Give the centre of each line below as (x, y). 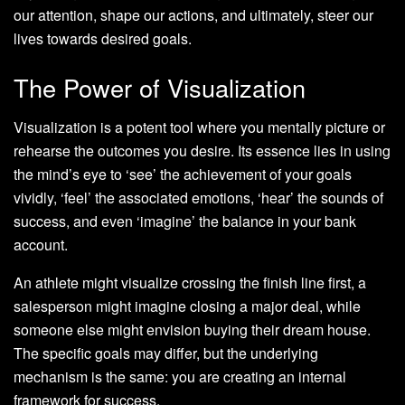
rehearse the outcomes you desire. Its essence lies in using (202, 151)
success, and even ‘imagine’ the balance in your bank (185, 221)
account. (41, 245)
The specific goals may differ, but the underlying (166, 353)
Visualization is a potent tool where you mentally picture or (199, 127)
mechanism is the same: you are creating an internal (180, 377)
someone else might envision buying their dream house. (192, 330)
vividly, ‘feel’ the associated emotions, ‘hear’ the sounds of (198, 198)
